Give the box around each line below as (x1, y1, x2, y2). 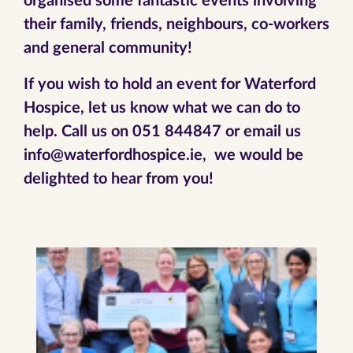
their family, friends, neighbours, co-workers (24, 17, 329, 32)
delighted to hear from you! (24, 171, 214, 187)
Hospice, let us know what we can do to (24, 100, 300, 116)
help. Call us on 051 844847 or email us (24, 124, 301, 139)
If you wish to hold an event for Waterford (24, 76, 316, 92)
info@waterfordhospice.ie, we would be (24, 147, 303, 163)
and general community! (24, 40, 192, 56)
